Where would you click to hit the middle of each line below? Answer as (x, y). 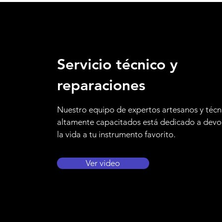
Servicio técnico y (117, 64)
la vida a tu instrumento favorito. (116, 134)
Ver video (103, 163)
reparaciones (101, 85)
